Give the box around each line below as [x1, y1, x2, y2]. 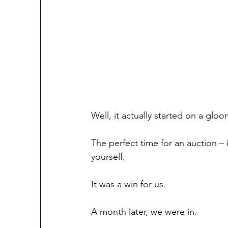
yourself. [91, 151, 125, 163]
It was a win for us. [91, 179, 166, 190]
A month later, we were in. [91, 206, 197, 218]
